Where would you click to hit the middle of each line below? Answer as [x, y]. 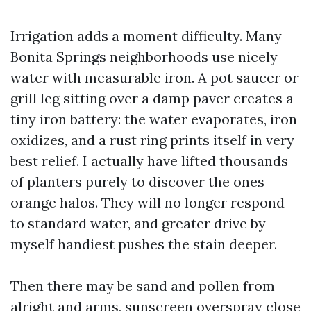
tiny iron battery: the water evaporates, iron [154, 119]
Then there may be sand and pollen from [143, 286]
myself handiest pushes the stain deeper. [144, 244]
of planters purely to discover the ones [137, 182]
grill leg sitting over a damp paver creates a [152, 98]
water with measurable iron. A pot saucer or [154, 77]
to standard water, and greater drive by [138, 223]
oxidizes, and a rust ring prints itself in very [152, 140]
